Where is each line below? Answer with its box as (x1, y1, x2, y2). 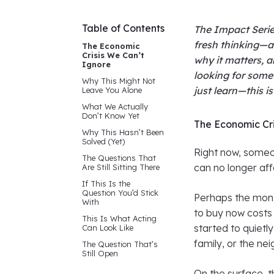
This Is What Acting (82, 213, 157, 223)
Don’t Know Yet (82, 111, 139, 120)
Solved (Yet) (82, 136, 125, 146)
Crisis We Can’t (82, 50, 144, 60)
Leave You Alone (82, 85, 142, 95)
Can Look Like (82, 223, 133, 232)
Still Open (82, 248, 118, 258)
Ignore (82, 59, 111, 69)
